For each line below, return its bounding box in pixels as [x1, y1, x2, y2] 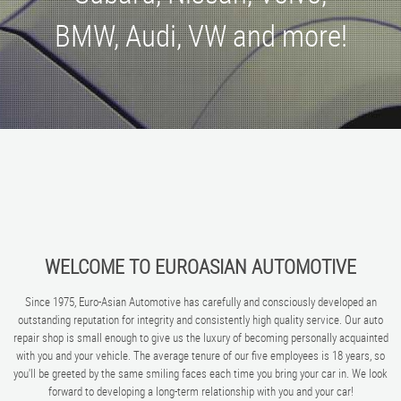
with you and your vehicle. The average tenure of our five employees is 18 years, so [16, 347, 385, 364]
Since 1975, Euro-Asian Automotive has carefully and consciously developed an [24, 294, 377, 311]
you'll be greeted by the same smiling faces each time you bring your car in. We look [13, 365, 388, 382]
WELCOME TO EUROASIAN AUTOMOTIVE [45, 253, 356, 280]
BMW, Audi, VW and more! [54, 15, 347, 55]
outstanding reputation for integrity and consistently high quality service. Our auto [18, 311, 383, 328]
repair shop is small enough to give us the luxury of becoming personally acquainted [13, 329, 388, 346]
